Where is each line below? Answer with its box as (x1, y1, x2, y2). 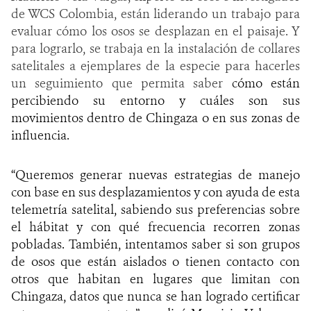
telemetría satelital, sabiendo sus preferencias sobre (11, 201, 300, 218)
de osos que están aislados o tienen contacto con (11, 253, 300, 270)
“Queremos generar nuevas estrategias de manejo (11, 166, 300, 183)
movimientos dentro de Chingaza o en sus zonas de (11, 109, 300, 126)
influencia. (11, 126, 69, 144)
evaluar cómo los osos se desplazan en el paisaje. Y (11, 22, 300, 40)
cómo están (231, 74, 301, 92)
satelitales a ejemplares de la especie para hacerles (11, 57, 300, 74)
